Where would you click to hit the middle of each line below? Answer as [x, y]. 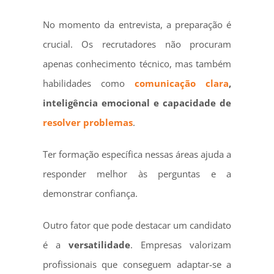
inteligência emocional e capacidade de [137, 103]
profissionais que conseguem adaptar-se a [137, 264]
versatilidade [99, 245]
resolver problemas [87, 122]
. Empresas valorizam [181, 245]
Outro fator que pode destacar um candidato [137, 225]
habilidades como [89, 83]
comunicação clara [182, 83]
